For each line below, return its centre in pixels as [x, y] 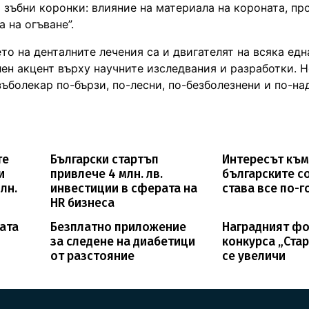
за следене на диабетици [122, 241]
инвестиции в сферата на [123, 188]
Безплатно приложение [118, 227]
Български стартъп [104, 159]
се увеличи [254, 256]
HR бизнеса [82, 203]
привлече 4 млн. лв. [106, 174]
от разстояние [92, 256]
